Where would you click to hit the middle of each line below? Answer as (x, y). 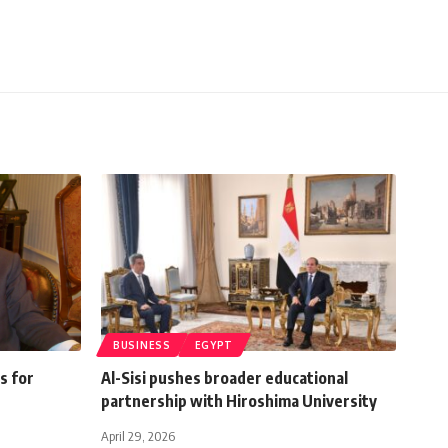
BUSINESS (142, 345)
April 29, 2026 (138, 436)
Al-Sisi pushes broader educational (224, 378)
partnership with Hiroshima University (239, 401)
